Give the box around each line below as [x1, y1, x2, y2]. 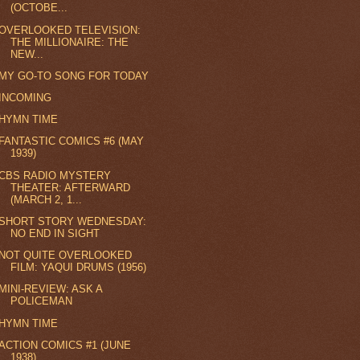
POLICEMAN [10, 295, 73, 308]
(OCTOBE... [10, 2, 68, 14]
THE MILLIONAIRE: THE [10, 35, 129, 48]
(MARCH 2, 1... [10, 193, 83, 206]
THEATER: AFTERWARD [10, 181, 131, 194]
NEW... [10, 47, 44, 60]
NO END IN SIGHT [10, 227, 100, 239]
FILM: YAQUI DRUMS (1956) [10, 261, 147, 274]
